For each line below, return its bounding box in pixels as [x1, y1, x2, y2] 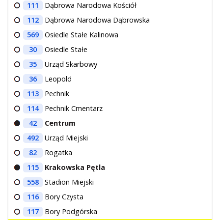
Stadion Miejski [45, 177, 94, 187]
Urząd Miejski [45, 133, 88, 142]
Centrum [45, 118, 76, 128]
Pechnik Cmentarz [45, 103, 103, 113]
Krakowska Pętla [45, 162, 105, 172]
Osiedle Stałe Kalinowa [45, 29, 118, 39]
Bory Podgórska [45, 206, 97, 216]
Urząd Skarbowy [45, 59, 97, 69]
